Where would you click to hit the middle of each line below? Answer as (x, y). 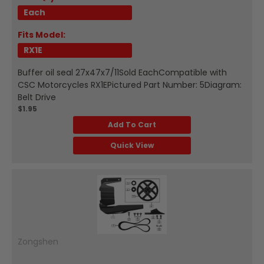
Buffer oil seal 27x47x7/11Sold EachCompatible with (122, 72)
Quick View (132, 145)
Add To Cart (132, 124)
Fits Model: (42, 34)
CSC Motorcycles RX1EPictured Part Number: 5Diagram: (130, 85)
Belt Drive (37, 97)
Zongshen (38, 241)
